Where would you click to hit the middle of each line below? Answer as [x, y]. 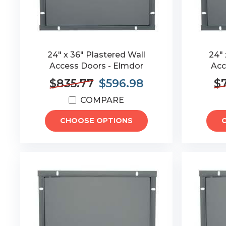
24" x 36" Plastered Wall [97, 55]
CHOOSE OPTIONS [97, 121]
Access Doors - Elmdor [97, 66]
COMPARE [102, 100]
